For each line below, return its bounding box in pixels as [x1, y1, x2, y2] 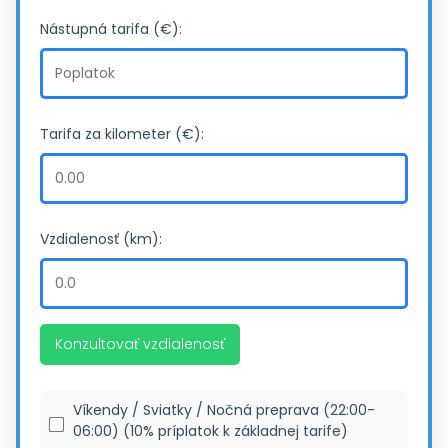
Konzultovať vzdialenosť [55, 333, 225, 354]
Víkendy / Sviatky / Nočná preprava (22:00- [73, 399, 375, 420]
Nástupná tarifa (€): [40, 18, 182, 39]
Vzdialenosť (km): [40, 228, 162, 249]
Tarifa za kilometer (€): [40, 123, 204, 144]
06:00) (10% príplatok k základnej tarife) [73, 420, 348, 441]
